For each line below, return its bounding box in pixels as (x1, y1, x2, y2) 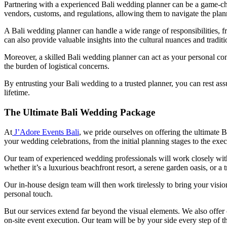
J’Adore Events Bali (12, 127, 79, 136)
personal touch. (4, 189, 53, 198)
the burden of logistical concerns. (4, 62, 109, 71)
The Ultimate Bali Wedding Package (4, 107, 155, 118)
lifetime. (4, 88, 30, 97)
